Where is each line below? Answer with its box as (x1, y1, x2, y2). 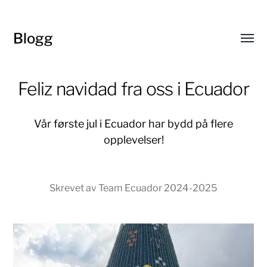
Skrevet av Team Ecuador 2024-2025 (49, 182, 218, 194)
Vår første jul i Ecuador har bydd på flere (34, 117, 233, 130)
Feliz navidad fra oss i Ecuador (18, 78, 249, 100)
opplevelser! (103, 133, 164, 146)
